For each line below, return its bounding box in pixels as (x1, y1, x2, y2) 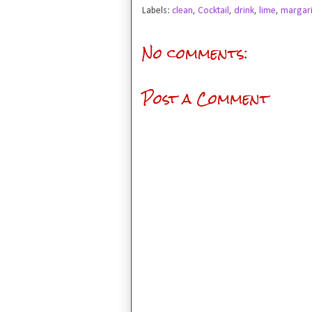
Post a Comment (142, 83, 269, 114)
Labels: (142, 5, 172, 16)
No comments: (142, 38, 248, 68)
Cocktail (198, 5, 229, 16)
